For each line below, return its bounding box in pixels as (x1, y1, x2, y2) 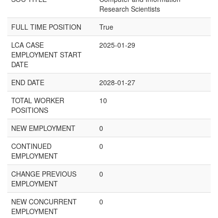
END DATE (11, 77, 44, 87)
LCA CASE (11, 40, 44, 50)
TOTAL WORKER (11, 95, 64, 105)
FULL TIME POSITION (11, 22, 81, 32)
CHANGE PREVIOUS (11, 169, 76, 179)
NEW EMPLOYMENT (11, 123, 75, 133)
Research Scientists (99, 4, 160, 14)
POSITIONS (11, 105, 48, 115)
